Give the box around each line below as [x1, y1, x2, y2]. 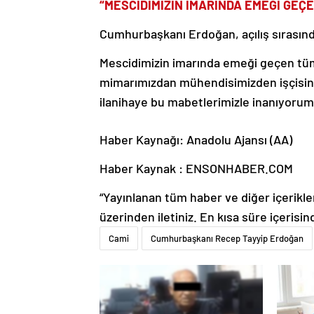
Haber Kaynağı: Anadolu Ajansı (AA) [100, 132, 292, 148]
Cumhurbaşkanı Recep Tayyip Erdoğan [151, 233, 303, 245]
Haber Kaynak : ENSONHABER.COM [100, 161, 293, 177]
